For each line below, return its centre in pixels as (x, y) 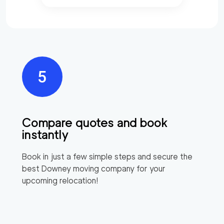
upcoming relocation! (60, 180)
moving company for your (118, 168)
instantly (45, 134)
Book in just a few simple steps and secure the (107, 156)
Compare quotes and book (95, 122)
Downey (56, 168)
